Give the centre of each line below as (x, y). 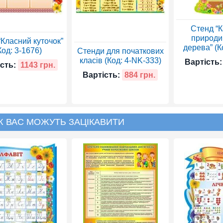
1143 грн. (38, 65)
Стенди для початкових (120, 51)
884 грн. (140, 75)
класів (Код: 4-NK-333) (120, 60)
